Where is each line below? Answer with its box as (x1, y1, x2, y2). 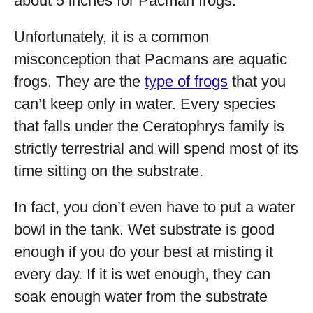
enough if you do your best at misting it (14, 243, 273, 261)
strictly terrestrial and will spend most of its (14, 140, 298, 157)
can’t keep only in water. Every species (14, 95, 275, 112)
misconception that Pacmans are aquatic (14, 50, 287, 68)
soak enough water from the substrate (14, 288, 268, 305)
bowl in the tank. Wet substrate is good (14, 221, 275, 238)
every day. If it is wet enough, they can (14, 265, 270, 283)
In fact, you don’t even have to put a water (14, 198, 295, 216)
